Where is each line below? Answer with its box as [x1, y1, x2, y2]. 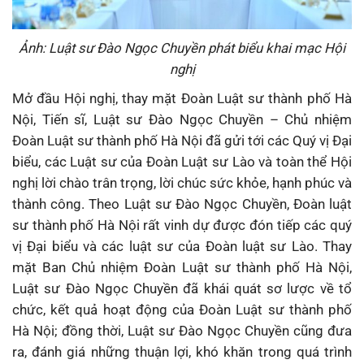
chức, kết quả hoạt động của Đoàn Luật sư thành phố [12, 301, 352, 318]
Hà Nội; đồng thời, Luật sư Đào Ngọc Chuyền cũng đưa [12, 323, 352, 340]
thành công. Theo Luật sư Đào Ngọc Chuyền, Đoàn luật [12, 196, 352, 213]
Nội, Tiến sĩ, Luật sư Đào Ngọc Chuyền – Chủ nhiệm [12, 111, 352, 128]
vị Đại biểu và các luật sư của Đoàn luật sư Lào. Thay [12, 238, 352, 255]
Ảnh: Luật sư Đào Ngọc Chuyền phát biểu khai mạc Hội [19, 40, 345, 57]
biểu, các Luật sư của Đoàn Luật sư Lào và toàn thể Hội [12, 154, 352, 171]
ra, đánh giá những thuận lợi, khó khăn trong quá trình [12, 344, 352, 361]
